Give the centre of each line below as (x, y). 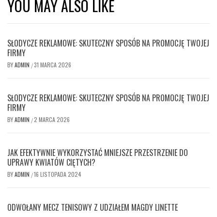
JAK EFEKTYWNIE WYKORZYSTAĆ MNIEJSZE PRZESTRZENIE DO (98, 153)
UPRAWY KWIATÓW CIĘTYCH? (51, 163)
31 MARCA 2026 (53, 65)
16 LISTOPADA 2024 (58, 174)
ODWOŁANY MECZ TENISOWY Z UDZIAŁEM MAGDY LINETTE (93, 208)
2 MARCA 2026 (52, 120)
